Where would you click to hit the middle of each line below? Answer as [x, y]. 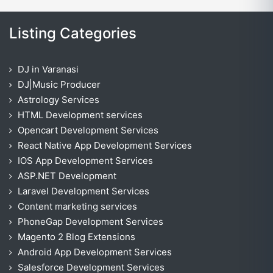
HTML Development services [80, 115]
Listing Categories [73, 33]
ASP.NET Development [67, 175]
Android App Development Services [95, 252]
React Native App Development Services [105, 145]
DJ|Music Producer [59, 84]
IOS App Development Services [85, 160]
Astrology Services [58, 99]
